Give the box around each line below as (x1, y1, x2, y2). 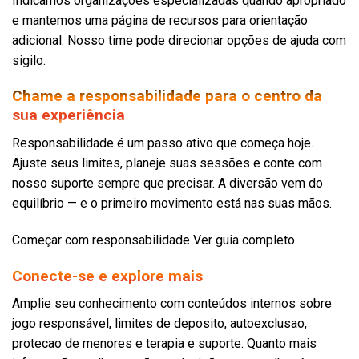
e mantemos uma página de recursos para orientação (12, 12, 308, 28)
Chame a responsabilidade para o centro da (12, 87, 322, 106)
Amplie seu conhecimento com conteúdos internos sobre (12, 296, 332, 312)
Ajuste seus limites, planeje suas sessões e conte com (12, 155, 322, 171)
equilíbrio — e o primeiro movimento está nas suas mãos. (12, 196, 332, 211)
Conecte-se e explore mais (12, 266, 203, 285)
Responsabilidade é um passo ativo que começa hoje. (12, 135, 313, 151)
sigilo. (12, 52, 46, 68)
